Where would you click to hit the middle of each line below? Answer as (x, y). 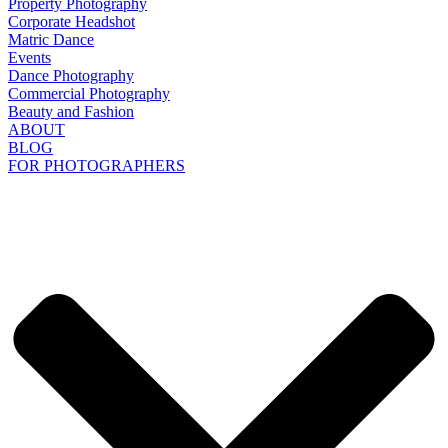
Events (29, 57)
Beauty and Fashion (71, 111)
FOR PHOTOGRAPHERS (96, 165)
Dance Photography (71, 75)
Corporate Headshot (71, 21)
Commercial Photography (89, 93)
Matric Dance (51, 39)
